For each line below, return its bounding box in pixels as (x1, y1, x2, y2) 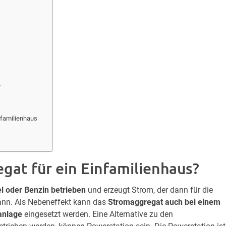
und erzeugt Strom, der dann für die (86, 185, 213, 195)
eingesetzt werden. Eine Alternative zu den (22, 209, 173, 219)
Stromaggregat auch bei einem (108, 197, 220, 207)
